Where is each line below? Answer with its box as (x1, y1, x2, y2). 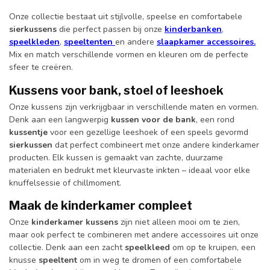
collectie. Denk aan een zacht (9, 242, 125, 254)
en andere (115, 36, 157, 48)
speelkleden (9, 36, 60, 48)
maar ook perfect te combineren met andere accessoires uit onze (9, 229, 259, 241)
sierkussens (9, 23, 57, 35)
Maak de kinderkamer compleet (9, 198, 192, 213)
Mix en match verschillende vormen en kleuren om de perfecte (9, 48, 248, 60)
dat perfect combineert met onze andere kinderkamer (52, 139, 259, 151)
